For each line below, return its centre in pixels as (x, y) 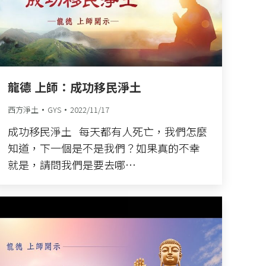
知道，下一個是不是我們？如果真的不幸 (104, 148)
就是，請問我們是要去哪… (72, 165)
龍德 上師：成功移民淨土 (75, 87)
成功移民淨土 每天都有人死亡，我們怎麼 (107, 132)
